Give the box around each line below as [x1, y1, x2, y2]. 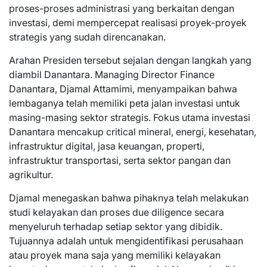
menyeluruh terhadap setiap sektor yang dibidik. [9, 221, 222, 233]
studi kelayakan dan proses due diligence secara [9, 206, 224, 219]
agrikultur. [9, 169, 53, 181]
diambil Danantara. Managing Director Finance [9, 69, 215, 81]
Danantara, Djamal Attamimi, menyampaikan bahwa [9, 83, 237, 95]
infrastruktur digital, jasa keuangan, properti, [9, 140, 204, 153]
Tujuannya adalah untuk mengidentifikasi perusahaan [9, 235, 243, 247]
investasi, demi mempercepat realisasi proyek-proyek [9, 17, 247, 29]
